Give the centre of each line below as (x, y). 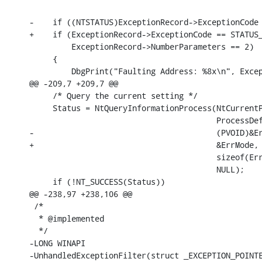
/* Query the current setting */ (113, 95)
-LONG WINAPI (57, 243)
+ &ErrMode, (144, 144)
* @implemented (67, 218)
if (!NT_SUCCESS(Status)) (97, 181)
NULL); (137, 169)
